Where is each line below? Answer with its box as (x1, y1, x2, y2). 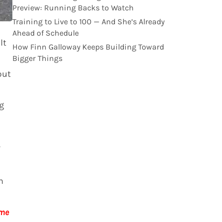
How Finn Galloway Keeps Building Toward (12, 42, 164, 52)
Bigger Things (12, 53, 62, 63)
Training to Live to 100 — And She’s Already (12, 16, 165, 26)
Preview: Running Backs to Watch (12, 2, 134, 12)
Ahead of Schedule (12, 28, 79, 38)
